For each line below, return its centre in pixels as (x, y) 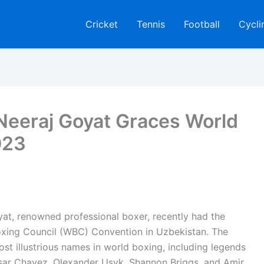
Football (202, 24)
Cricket (102, 24)
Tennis (151, 24)
